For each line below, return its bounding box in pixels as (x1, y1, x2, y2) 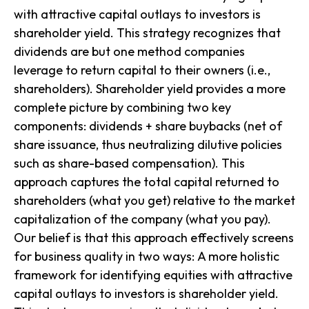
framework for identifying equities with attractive (14, 267, 292, 283)
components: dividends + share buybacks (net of (14, 118, 282, 134)
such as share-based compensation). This (14, 155, 245, 172)
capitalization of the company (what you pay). (14, 211, 271, 228)
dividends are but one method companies (14, 43, 245, 60)
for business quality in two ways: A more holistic (14, 248, 279, 265)
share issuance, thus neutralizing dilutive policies (14, 137, 282, 153)
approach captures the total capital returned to (14, 174, 279, 190)
